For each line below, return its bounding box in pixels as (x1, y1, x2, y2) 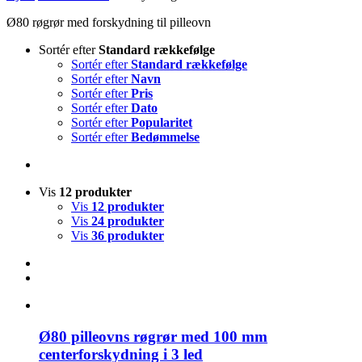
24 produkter (91, 214, 164, 228)
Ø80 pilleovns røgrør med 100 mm (39, 327, 267, 345)
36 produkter (91, 229, 164, 242)
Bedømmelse (131, 130, 200, 144)
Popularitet (131, 116, 192, 129)
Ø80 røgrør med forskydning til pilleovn (6, 15, 211, 29)
